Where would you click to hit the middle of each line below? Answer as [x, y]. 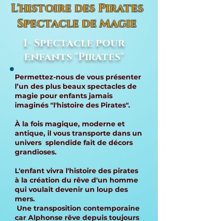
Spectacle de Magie [77, 24]
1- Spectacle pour [74, 43]
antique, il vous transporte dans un [78, 133]
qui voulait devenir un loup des [71, 189]
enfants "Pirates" [74, 57]
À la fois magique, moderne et [70, 124]
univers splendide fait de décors [74, 143]
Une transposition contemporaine [77, 208]
